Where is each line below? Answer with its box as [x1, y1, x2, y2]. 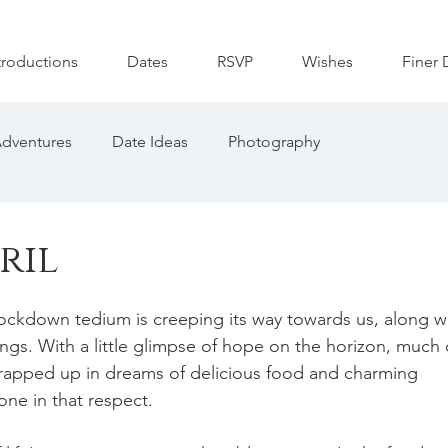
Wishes [301, 52, 353, 71]
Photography [228, 132, 320, 151]
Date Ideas [112, 132, 188, 151]
